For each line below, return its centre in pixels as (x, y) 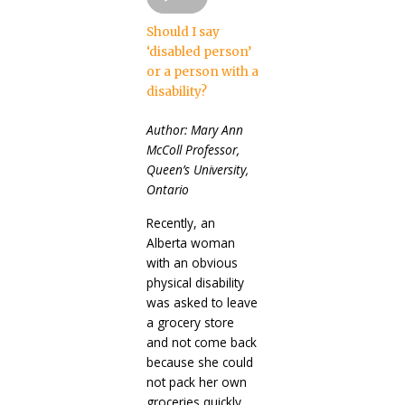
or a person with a (202, 71)
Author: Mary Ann (194, 129)
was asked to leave (202, 302)
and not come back (201, 342)
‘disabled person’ (198, 52)
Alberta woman (190, 242)
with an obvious (192, 262)
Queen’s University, (197, 169)
